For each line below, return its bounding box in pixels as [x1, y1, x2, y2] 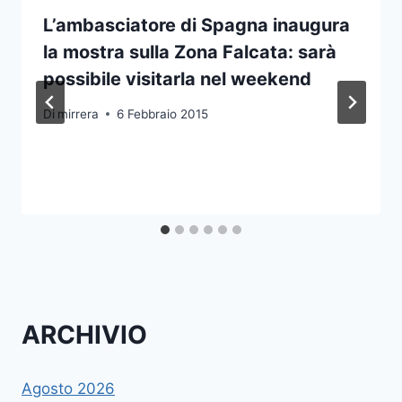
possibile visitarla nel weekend [43, 68, 311, 91]
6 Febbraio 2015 [117, 106, 209, 121]
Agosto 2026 [22, 379, 115, 398]
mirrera [57, 106, 100, 121]
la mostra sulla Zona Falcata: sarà [43, 41, 336, 64]
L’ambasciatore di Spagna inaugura [43, 14, 350, 37]
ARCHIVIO [22, 319, 147, 351]
